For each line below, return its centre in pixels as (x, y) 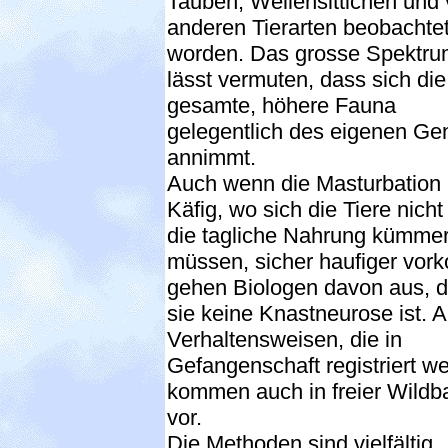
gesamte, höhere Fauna (281, 105)
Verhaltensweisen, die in (284, 339)
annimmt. (211, 157)
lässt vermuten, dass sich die (306, 79)
